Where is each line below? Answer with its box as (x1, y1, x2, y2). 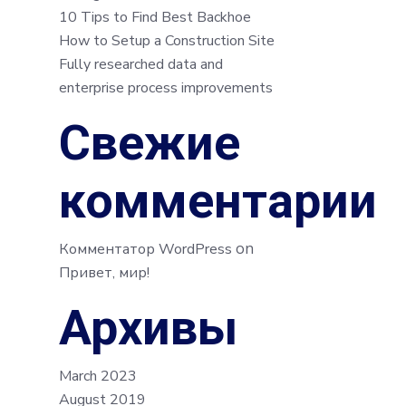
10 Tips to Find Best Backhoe (59, 7, 251, 28)
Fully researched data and (59, 54, 223, 75)
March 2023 (59, 366, 137, 387)
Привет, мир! (59, 263, 150, 284)
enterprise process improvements (59, 78, 273, 99)
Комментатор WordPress (59, 239, 232, 260)
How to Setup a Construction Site (59, 31, 275, 52)
